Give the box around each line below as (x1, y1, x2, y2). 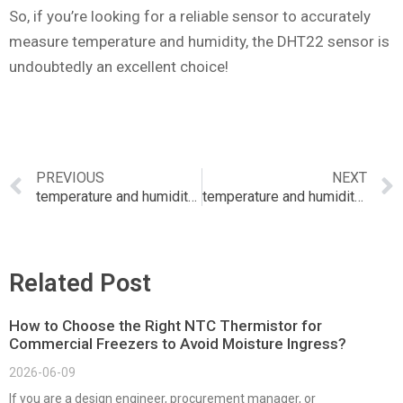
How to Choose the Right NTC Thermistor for (9, 317, 322, 336)
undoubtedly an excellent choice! (9, 57, 228, 76)
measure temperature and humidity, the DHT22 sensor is (9, 31, 390, 50)
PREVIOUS (36, 169, 104, 187)
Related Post (9, 269, 151, 299)
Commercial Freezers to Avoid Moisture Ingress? (9, 335, 346, 354)
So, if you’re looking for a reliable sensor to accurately (9, 6, 371, 25)
